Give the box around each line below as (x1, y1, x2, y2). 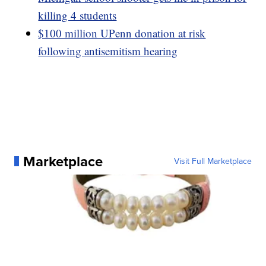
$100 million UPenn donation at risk (38, 25, 206, 40)
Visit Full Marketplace (173, 154, 252, 167)
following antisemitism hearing (38, 43, 178, 58)
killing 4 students (38, 7, 117, 23)
